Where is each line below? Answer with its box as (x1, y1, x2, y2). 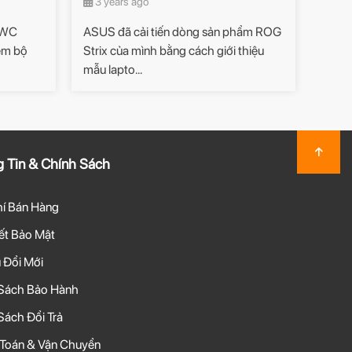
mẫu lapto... (83, 62, 142, 78)
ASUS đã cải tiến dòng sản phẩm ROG (83, 24, 281, 40)
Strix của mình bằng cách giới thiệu (83, 43, 264, 59)
